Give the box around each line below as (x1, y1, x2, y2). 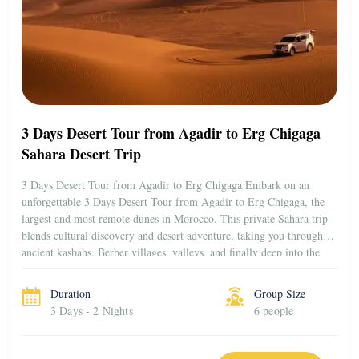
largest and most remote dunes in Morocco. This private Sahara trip (22, 210, 328, 226)
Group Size (254, 285, 305, 301)
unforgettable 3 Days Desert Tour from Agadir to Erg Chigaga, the (22, 193, 325, 209)
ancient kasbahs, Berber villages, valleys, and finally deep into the (22, 244, 320, 260)
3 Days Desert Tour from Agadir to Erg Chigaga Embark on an (22, 176, 309, 192)
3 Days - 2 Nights (50, 302, 133, 318)
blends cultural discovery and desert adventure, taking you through (22, 227, 323, 243)
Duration (50, 285, 91, 301)
